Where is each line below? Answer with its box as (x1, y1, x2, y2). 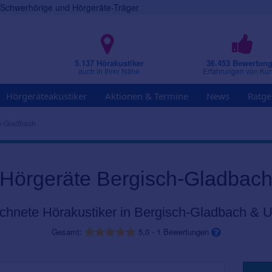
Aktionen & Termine (105, 90, 188, 102)
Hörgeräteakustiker (6, 90, 87, 102)
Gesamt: (52, 226, 84, 237)
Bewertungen (161, 226, 211, 237)
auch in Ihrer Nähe (78, 66, 140, 76)
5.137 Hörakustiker (74, 57, 144, 69)
